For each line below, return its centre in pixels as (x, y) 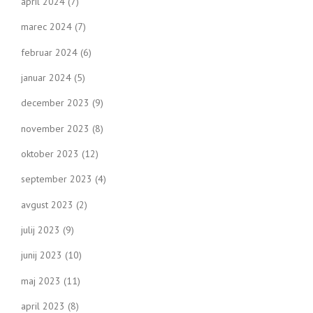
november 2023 (55, 128)
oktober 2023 (50, 153)
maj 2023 (41, 281)
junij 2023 (42, 255)
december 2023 (55, 103)
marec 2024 (46, 27)
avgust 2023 (47, 204)
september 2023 (57, 179)
